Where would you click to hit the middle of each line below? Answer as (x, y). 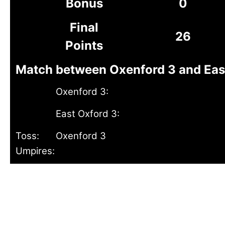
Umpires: (35, 151)
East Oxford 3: (88, 114)
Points (84, 45)
